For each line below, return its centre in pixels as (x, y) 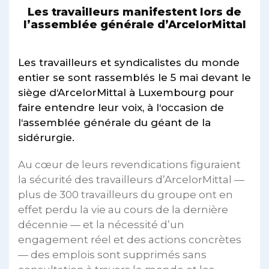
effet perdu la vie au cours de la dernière (123, 210)
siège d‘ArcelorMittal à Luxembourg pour (126, 93)
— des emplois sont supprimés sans (112, 255)
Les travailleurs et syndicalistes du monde (129, 63)
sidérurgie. (46, 138)
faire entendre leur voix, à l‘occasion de (121, 108)
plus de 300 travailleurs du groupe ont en (125, 195)
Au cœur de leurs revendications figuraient (129, 165)
